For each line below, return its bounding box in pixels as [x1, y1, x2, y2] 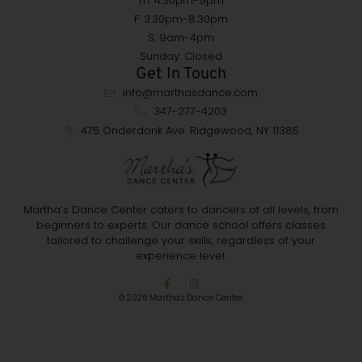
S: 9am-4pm [147, 29, 214, 45]
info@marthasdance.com [122, 84, 258, 100]
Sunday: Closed [139, 48, 222, 64]
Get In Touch [135, 63, 226, 85]
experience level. [135, 248, 226, 264]
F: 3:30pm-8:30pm [133, 11, 228, 27]
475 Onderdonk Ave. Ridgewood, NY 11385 [81, 122, 300, 138]
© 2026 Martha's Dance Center [118, 292, 243, 305]
